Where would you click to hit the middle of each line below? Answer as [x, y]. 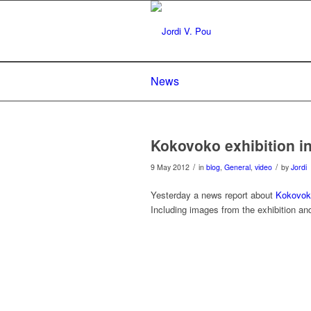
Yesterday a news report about [213, 195]
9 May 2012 [170, 167]
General [237, 167]
